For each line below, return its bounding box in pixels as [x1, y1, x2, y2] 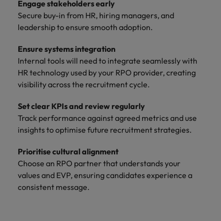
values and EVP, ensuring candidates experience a [18, 170, 192, 180]
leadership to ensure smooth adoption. [18, 22, 153, 32]
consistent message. [18, 182, 90, 192]
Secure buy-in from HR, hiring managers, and [18, 10, 174, 20]
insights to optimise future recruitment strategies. [18, 125, 192, 135]
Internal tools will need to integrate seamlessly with [18, 56, 197, 66]
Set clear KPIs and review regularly [18, 101, 145, 111]
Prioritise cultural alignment [18, 147, 118, 156]
